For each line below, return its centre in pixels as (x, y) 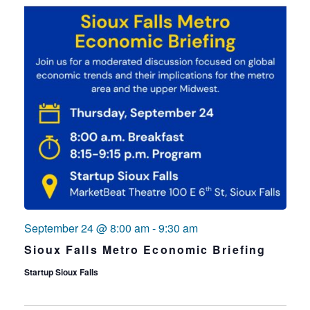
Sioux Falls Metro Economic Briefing (145, 249)
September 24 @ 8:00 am (86, 228)
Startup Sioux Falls (61, 272)
